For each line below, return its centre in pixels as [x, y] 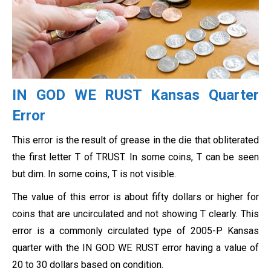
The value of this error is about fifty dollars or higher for [135, 197]
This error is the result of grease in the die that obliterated [135, 140]
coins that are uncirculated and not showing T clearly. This [135, 214]
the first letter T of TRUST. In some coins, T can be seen [135, 157]
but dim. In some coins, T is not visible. [94, 174]
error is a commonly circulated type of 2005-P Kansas [135, 230]
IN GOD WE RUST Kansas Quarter [135, 95]
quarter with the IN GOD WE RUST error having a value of [135, 247]
